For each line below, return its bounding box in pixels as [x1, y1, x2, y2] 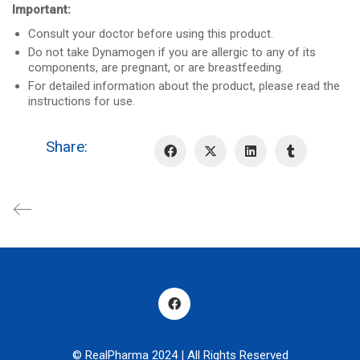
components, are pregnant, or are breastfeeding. [28, 60, 284, 76]
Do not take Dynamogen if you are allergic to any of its [28, 45, 316, 60]
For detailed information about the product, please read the [28, 79, 340, 94]
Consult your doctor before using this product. [28, 27, 273, 42]
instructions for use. [28, 94, 135, 109]
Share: [45, 137, 88, 157]
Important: [12, 2, 71, 17]
